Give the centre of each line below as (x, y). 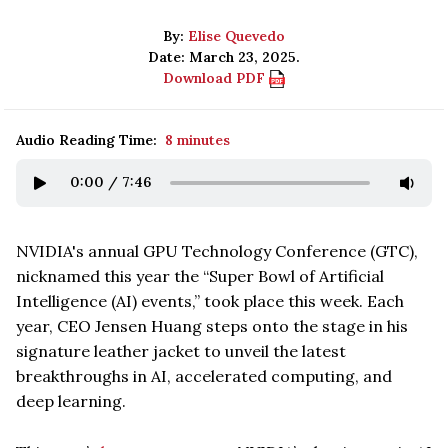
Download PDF (216, 77)
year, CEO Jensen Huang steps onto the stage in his (212, 325)
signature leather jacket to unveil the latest (181, 350)
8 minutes (197, 139)
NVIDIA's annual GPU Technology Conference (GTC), (217, 250)
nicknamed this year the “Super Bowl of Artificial (200, 275)
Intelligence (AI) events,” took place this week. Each (210, 300)
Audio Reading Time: (86, 139)
